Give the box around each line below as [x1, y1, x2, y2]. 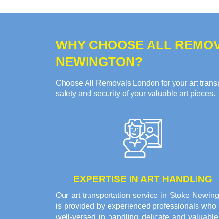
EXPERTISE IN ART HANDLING [73, 174, 212, 185]
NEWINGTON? [56, 54, 143, 69]
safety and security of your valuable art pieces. [56, 89, 215, 98]
